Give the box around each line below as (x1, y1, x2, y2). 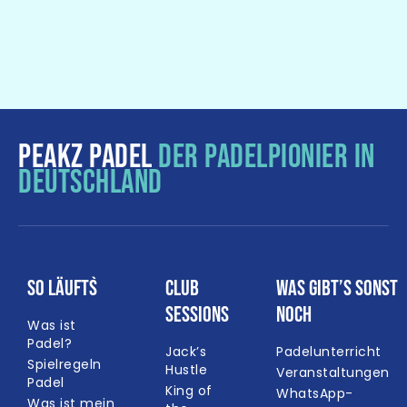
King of (165, 382, 213, 401)
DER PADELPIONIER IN (158, 138, 375, 178)
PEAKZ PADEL (18, 138, 158, 178)
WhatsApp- (276, 384, 353, 403)
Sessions (165, 302, 229, 329)
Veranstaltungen (276, 363, 390, 382)
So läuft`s (27, 275, 97, 303)
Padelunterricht (276, 342, 382, 362)
